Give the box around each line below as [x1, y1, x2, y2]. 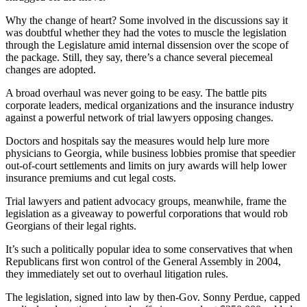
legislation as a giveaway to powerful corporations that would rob [5, 207, 288, 219]
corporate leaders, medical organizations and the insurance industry [5, 99, 294, 111]
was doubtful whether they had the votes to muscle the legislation [5, 26, 286, 38]
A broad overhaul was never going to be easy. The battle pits [5, 86, 267, 99]
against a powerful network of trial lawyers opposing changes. [5, 111, 273, 123]
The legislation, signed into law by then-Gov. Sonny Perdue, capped [5, 291, 300, 303]
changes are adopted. [5, 63, 96, 75]
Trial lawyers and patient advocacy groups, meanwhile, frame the [5, 195, 286, 207]
